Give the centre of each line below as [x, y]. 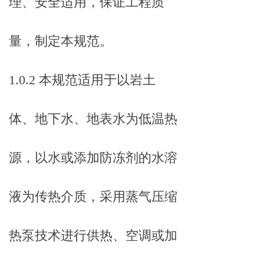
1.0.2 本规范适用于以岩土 [82, 80]
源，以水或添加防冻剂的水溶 [93, 158]
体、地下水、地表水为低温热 [93, 119]
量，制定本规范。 [61, 41]
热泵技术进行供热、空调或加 [93, 235]
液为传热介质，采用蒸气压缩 [93, 197]
